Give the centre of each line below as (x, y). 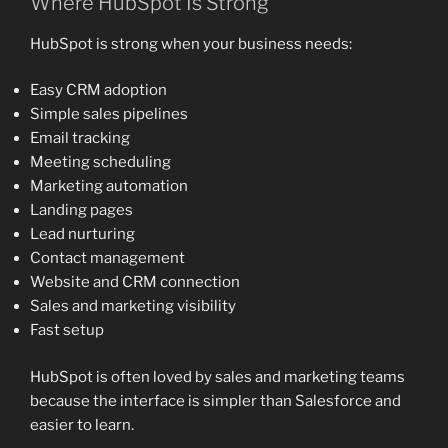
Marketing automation (109, 186)
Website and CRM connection (135, 282)
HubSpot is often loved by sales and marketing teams (217, 376)
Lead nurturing (82, 234)
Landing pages (81, 210)
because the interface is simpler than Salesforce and (215, 400)
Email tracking (80, 138)
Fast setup (67, 330)
